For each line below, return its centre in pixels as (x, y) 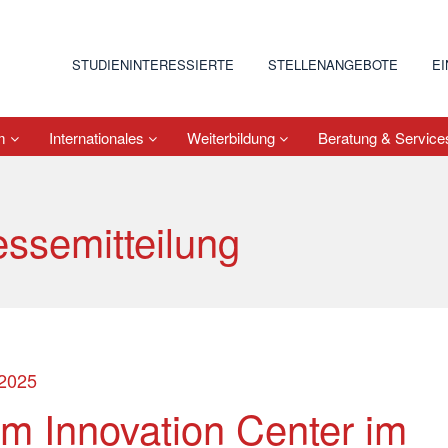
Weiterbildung (233, 137)
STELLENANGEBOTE (333, 64)
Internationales (98, 137)
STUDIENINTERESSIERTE (153, 64)
